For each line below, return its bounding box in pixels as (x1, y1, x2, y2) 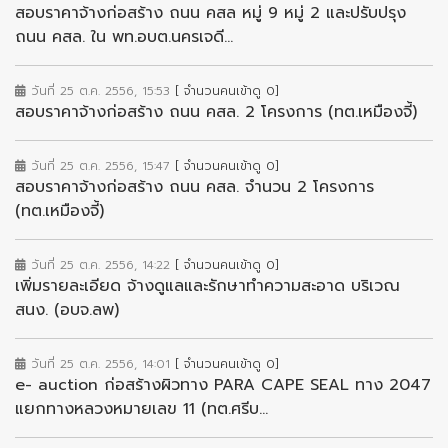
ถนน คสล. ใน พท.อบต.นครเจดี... (15, 25, 233, 49)
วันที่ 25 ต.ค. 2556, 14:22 (26, 256, 175, 274)
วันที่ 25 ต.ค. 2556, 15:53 (26, 82, 175, 100)
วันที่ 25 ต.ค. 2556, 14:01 (26, 355, 175, 373)
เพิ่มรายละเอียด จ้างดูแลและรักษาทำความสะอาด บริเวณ (15, 274, 400, 298)
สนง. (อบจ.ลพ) (15, 298, 119, 322)
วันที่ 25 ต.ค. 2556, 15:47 (26, 157, 175, 175)
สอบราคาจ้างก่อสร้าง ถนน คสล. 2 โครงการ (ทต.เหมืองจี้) (15, 100, 417, 124)
